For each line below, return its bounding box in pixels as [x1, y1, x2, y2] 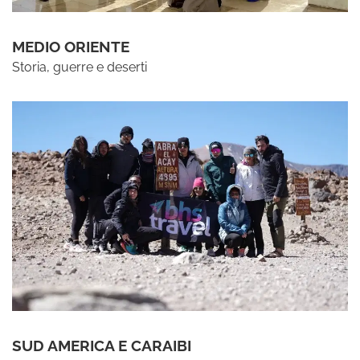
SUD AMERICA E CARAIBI [12, 336, 191, 354]
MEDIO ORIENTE [12, 37, 129, 55]
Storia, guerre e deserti [12, 59, 147, 75]
